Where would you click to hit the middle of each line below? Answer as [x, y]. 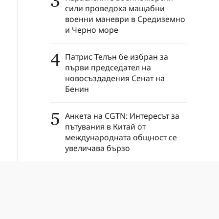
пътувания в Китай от [105, 126]
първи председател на [108, 67]
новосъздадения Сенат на [115, 78]
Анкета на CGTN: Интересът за [122, 116]
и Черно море [92, 30]
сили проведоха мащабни [115, 8]
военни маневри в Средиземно [125, 19]
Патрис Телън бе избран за [117, 56]
